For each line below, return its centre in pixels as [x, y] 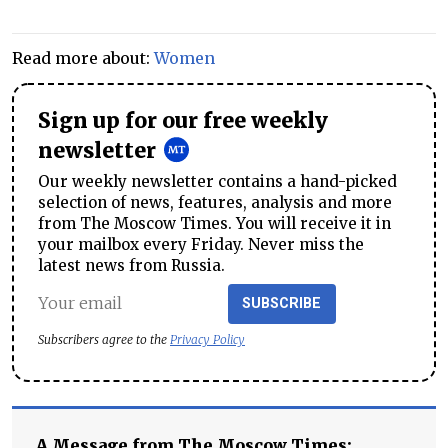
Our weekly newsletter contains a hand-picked [217, 181]
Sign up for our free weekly [183, 121]
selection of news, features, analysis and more [215, 202]
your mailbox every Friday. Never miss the [201, 244]
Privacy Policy [207, 339]
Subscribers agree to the [104, 339]
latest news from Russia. [131, 265]
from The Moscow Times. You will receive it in [214, 223]
